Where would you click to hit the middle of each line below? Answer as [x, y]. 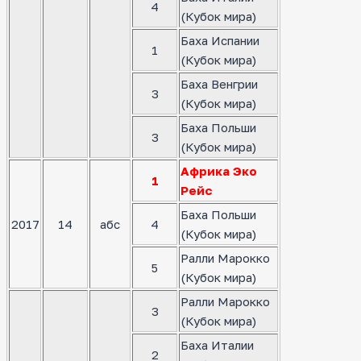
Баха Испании [220, 41]
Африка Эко [219, 171]
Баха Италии [217, 345]
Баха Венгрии [219, 84]
